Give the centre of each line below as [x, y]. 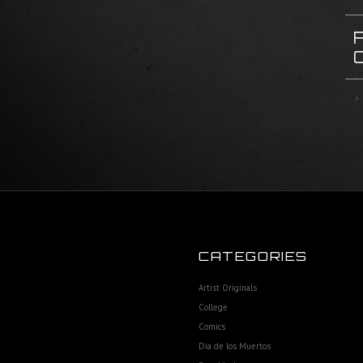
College [213, 307]
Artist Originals [228, 288]
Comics [212, 327]
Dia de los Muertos [235, 346]
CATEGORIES [253, 256]
